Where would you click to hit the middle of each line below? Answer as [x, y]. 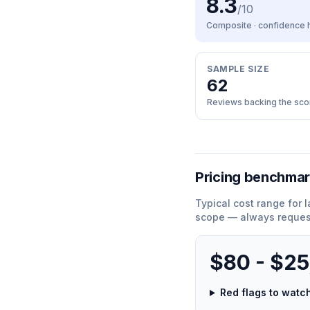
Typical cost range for [250, 203]
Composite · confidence [257, 25]
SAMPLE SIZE [238, 69]
